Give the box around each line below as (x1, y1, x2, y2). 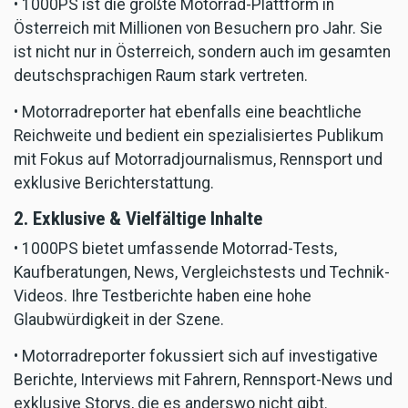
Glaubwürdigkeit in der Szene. (14, 310, 224, 329)
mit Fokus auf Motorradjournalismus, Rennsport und (14, 149, 382, 168)
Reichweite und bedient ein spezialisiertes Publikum (14, 126, 383, 145)
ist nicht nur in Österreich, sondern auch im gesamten (14, 42, 391, 61)
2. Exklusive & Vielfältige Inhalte (14, 207, 262, 229)
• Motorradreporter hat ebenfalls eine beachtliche (14, 102, 362, 121)
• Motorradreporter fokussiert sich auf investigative (14, 346, 378, 365)
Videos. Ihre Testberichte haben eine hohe (14, 286, 311, 305)
